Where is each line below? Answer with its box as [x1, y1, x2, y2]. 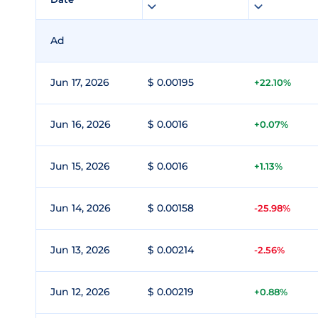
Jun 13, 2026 [50, 243, 110, 256]
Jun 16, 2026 [50, 118, 111, 131]
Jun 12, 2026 [50, 285, 110, 298]
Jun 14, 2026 [50, 202, 111, 214]
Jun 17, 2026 [50, 76, 109, 89]
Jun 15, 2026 [50, 160, 110, 172]
